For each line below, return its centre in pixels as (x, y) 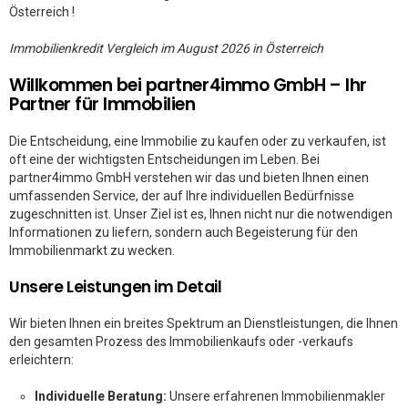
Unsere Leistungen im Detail (116, 287)
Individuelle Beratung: (101, 396)
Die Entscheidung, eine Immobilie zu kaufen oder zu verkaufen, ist (198, 141)
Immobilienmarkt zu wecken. (92, 250)
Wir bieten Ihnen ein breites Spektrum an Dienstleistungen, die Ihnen (204, 323)
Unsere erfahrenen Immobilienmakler (276, 396)
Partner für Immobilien (102, 104)
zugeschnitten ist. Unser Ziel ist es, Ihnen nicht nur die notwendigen (201, 214)
